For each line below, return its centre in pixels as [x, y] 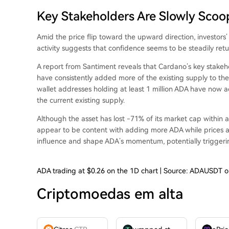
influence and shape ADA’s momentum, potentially [120, 141]
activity [48, 48]
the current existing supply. [81, 100]
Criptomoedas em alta [110, 194]
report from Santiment [79, 66]
